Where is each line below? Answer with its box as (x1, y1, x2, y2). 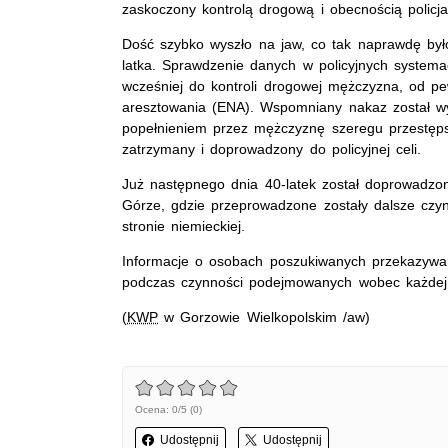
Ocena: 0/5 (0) (135, 403, 202, 415)
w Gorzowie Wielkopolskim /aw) (158, 308, 370, 325)
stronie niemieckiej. (122, 217, 252, 234)
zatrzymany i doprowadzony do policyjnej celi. (122, 140, 428, 157)
